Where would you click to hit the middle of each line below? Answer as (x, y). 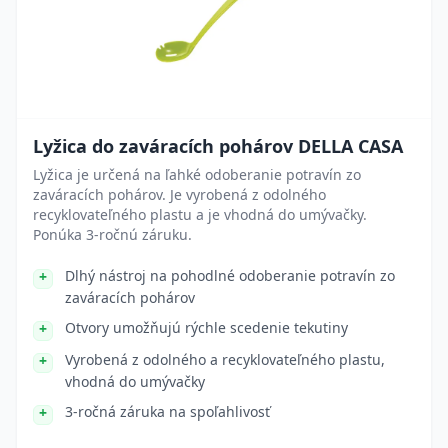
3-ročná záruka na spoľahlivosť (167, 411)
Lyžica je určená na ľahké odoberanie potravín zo (197, 174)
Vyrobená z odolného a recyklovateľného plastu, (225, 359)
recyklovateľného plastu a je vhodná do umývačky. (200, 214)
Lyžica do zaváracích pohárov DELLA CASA (218, 146)
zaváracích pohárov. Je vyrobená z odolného (179, 194)
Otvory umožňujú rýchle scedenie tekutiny (206, 327)
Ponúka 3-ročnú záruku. (112, 234)
